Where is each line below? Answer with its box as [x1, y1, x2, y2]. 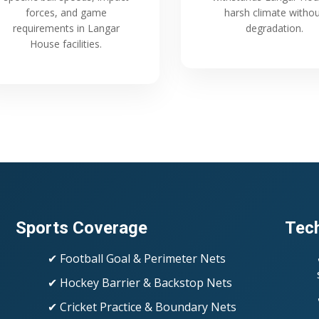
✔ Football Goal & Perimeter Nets [47, 250, 226, 266]
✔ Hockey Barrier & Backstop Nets [47, 274, 232, 291]
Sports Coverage [15, 217, 147, 238]
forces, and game [25, 5, 107, 19]
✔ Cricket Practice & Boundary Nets [47, 298, 236, 315]
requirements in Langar [12, 21, 120, 35]
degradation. [245, 21, 303, 35]
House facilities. [30, 36, 103, 51]
